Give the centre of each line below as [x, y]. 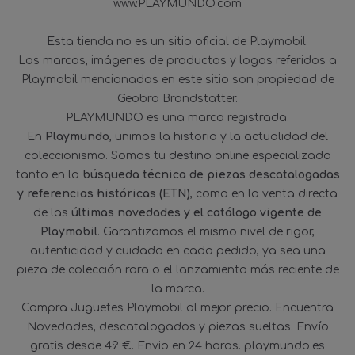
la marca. [177, 288]
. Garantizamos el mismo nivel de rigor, [206, 231]
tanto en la [49, 174]
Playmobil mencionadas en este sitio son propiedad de [177, 79]
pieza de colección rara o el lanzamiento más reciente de [177, 269]
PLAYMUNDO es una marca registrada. [177, 117]
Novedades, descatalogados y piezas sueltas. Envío [177, 326]
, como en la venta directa [264, 193]
